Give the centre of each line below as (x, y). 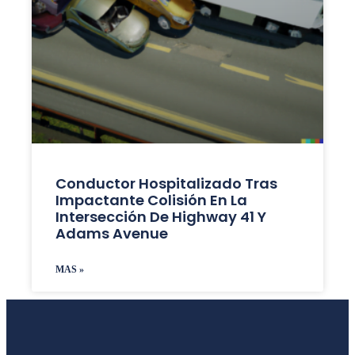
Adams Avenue (111, 233)
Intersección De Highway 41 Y (160, 217)
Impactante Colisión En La (151, 200)
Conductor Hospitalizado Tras (166, 183)
